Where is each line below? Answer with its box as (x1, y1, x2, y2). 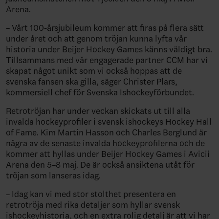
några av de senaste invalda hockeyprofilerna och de (6, 137, 205, 149)
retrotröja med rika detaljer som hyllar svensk (6, 199, 180, 210)
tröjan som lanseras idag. (6, 170, 101, 181)
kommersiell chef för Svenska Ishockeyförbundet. (6, 87, 194, 98)
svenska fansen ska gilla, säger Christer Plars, (6, 76, 177, 87)
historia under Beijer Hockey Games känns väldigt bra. (6, 44, 212, 55)
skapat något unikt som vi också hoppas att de (6, 65, 182, 76)
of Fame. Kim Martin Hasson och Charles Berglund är (6, 127, 207, 138)
